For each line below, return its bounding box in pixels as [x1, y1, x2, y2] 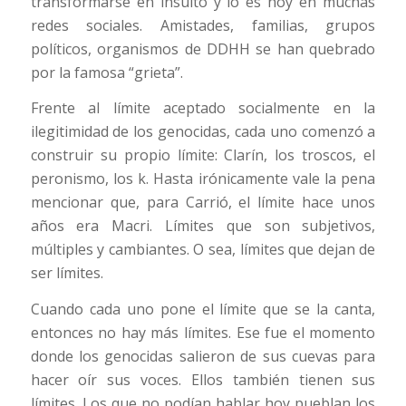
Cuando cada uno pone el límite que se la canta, [30, 298, 376, 319]
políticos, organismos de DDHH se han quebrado [30, 38, 376, 59]
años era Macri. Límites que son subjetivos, [30, 216, 376, 237]
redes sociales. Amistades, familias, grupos [30, 14, 376, 35]
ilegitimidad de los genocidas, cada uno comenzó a [30, 121, 376, 142]
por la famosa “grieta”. [30, 62, 183, 82]
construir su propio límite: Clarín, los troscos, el [30, 145, 376, 166]
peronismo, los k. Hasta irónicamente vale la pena [30, 169, 376, 189]
